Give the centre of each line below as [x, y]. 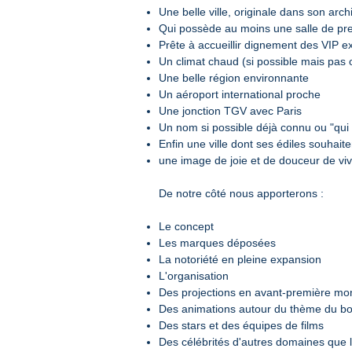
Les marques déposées [217, 243]
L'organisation [194, 276]
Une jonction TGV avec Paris [230, 111]
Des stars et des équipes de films [241, 325]
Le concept [186, 226]
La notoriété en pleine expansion [240, 259]
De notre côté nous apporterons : [241, 193]
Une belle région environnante [234, 78]
